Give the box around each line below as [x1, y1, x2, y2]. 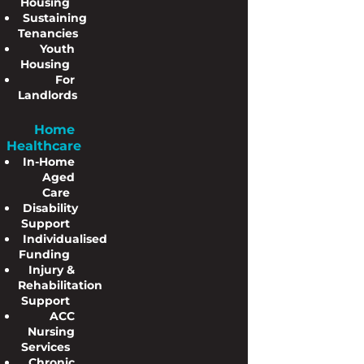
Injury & [28, 262, 76, 277]
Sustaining [23, 11, 87, 25]
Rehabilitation [18, 278, 102, 292]
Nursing [28, 324, 76, 339]
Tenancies [18, 26, 78, 41]
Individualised [23, 232, 107, 246]
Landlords [18, 88, 77, 102]
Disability [23, 201, 78, 215]
